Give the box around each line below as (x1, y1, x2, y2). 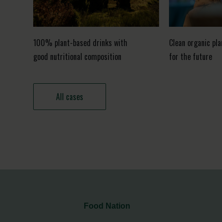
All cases (56, 91, 84, 103)
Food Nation (84, 202, 131, 210)
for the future (168, 51, 212, 62)
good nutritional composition (33, 51, 122, 62)
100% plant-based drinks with (33, 37, 128, 49)
